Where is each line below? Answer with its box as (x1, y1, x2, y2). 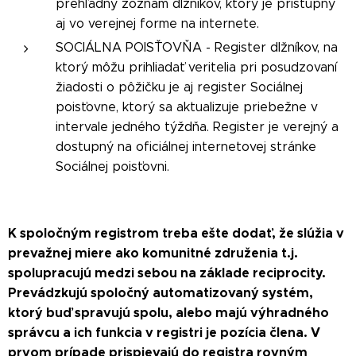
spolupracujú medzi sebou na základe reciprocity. (8, 264, 326, 281)
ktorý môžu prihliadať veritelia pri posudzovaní (56, 59, 337, 75)
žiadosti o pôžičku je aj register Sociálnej (56, 79, 303, 95)
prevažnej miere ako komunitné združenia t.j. (8, 244, 298, 261)
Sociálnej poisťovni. (56, 158, 169, 174)
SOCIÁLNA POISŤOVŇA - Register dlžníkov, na (56, 39, 338, 55)
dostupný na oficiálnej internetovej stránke (56, 138, 316, 154)
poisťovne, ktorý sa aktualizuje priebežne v (56, 99, 318, 114)
